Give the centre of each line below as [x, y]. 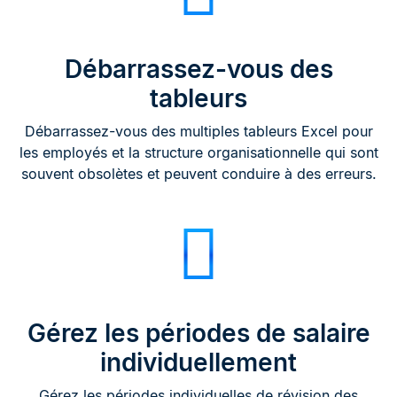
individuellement [198, 362]
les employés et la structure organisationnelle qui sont [198, 152]
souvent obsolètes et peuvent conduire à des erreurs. [198, 173]
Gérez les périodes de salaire [198, 333]
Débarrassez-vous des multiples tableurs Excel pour [198, 131]
